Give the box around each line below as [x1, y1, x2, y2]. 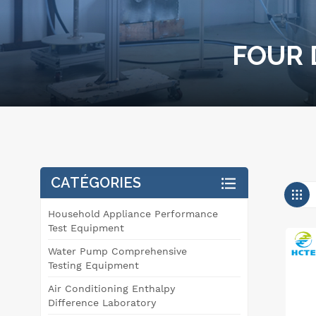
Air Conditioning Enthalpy [48, 282, 175, 294]
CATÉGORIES [51, 174, 141, 191]
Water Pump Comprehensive [48, 245, 187, 257]
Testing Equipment [48, 259, 139, 271]
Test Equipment [48, 221, 124, 233]
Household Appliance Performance [48, 207, 218, 219]
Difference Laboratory [48, 296, 156, 308]
